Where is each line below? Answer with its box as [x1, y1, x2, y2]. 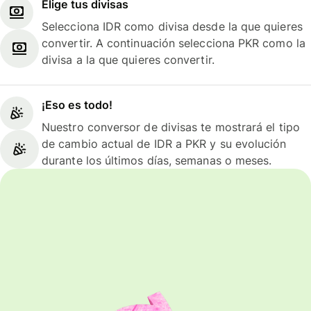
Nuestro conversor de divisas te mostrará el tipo [42, 120, 300, 135]
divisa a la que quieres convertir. [42, 52, 215, 67]
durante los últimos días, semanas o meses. [42, 153, 272, 168]
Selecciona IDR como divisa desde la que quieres [42, 19, 303, 33]
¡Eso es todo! [42, 98, 113, 112]
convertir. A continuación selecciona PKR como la [42, 35, 305, 50]
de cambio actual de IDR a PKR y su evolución [42, 137, 287, 151]
